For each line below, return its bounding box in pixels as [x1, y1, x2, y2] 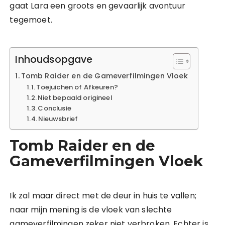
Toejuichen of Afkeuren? [36, 82, 118, 92]
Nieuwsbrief [38, 114, 78, 124]
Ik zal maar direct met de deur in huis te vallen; [10, 190, 196, 201]
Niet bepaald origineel [38, 93, 112, 102]
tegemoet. [10, 14, 52, 26]
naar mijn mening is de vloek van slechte [10, 204, 172, 215]
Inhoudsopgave [15, 53, 93, 67]
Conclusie [38, 103, 71, 113]
